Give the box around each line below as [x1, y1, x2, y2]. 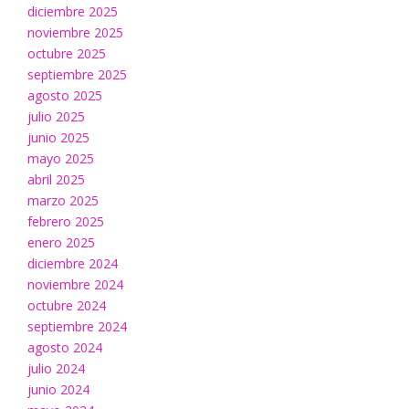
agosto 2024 [27, 339, 102, 357]
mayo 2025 [27, 150, 94, 168]
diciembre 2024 [27, 255, 118, 273]
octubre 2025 [27, 45, 106, 63]
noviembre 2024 [27, 276, 123, 294]
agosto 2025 [27, 87, 102, 105]
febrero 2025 [27, 213, 104, 231]
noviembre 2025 [27, 24, 123, 42]
